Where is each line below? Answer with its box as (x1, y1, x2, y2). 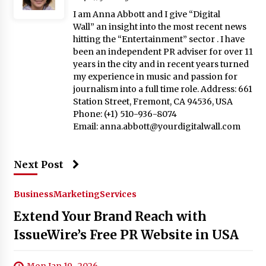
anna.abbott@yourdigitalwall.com (99, 121, 240, 132)
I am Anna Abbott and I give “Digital (72, 8, 220, 20)
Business (13, 188, 53, 199)
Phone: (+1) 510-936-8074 (72, 108, 177, 119)
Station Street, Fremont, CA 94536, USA (72, 96, 233, 107)
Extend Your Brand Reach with (13, 208, 207, 224)
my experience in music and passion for (72, 71, 237, 82)
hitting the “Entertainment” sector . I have (72, 33, 245, 45)
